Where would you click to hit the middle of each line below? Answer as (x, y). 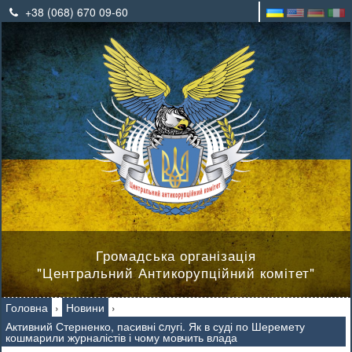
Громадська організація (176, 255)
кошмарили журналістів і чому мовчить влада (121, 337)
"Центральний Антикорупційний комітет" (176, 272)
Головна (27, 307)
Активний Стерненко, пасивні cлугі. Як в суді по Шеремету (155, 326)
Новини (85, 307)
